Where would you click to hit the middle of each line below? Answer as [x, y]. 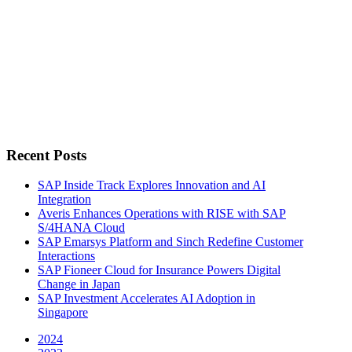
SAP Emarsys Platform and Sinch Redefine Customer [170, 242]
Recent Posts [46, 155]
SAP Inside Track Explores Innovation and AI [152, 185]
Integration [64, 200]
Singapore [63, 313]
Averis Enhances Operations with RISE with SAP [162, 214]
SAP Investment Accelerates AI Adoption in [147, 299]
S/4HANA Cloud [81, 228]
